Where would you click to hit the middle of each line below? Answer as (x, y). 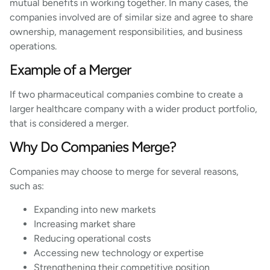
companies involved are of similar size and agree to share (131, 17)
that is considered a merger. (69, 124)
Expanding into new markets (96, 209)
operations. (33, 46)
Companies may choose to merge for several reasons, (124, 172)
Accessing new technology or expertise (120, 253)
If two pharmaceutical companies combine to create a (126, 95)
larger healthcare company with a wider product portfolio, (133, 109)
